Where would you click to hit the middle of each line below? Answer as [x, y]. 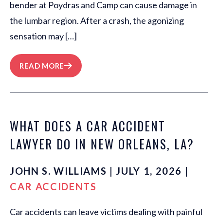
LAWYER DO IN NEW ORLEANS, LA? [102, 144]
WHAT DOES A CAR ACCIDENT [88, 126]
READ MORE [42, 66]
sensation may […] [43, 36]
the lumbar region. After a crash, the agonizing [97, 21]
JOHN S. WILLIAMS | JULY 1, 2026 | [99, 171]
